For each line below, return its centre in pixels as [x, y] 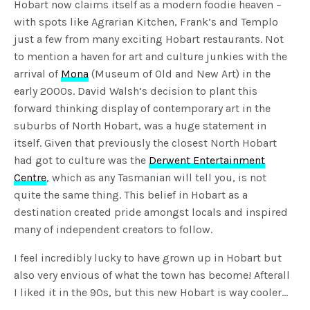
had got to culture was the [82, 160]
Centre [30, 177]
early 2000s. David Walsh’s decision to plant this [136, 91]
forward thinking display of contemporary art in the [143, 108]
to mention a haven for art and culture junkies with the [151, 56]
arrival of [38, 73]
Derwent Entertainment [207, 160]
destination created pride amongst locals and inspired [151, 212]
